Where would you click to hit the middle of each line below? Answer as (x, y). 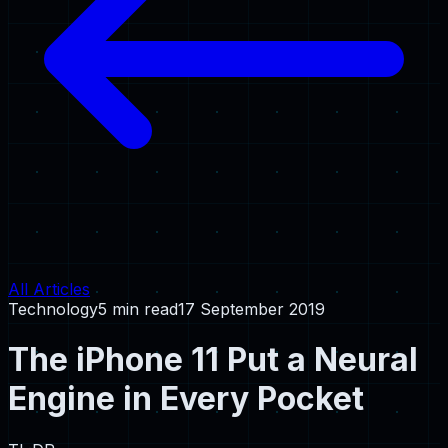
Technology (53, 309)
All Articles (49, 289)
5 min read (138, 309)
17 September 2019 (251, 309)
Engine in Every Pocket (186, 399)
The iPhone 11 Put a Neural (213, 360)
